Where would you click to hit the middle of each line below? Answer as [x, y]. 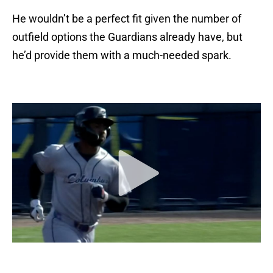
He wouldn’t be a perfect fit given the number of [127, 19]
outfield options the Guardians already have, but [127, 37]
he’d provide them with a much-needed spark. [123, 55]
